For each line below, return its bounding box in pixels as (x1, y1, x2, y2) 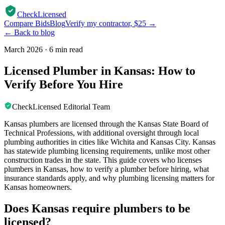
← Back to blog (4, 28, 55, 37)
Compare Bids (4, 19, 50, 28)
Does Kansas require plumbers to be (4, 201, 190, 215)
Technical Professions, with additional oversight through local (4, 128, 199, 137)
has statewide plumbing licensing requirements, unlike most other (4, 146, 210, 155)
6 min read (49, 45, 83, 54)
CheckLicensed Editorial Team (12, 102, 110, 111)
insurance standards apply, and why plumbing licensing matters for (4, 173, 214, 182)
